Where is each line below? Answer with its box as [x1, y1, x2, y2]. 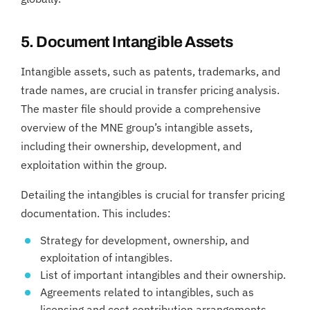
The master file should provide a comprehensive [21, 101, 261, 116]
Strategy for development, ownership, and [40, 233, 249, 247]
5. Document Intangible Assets [21, 33, 233, 51]
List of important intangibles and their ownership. [40, 268, 286, 282]
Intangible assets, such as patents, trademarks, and [21, 64, 280, 78]
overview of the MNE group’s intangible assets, [21, 120, 253, 134]
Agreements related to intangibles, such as [40, 285, 254, 299]
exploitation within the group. [21, 157, 167, 172]
